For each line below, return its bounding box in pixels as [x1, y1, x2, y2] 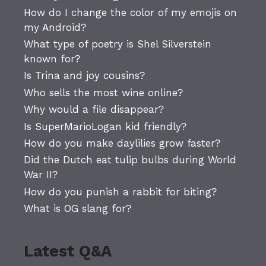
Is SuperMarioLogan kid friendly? [24, 120, 186, 132]
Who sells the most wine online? [24, 86, 183, 99]
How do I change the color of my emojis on [24, 6, 237, 18]
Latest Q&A [24, 242, 112, 261]
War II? [24, 169, 58, 181]
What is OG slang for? [24, 202, 131, 215]
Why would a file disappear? [24, 103, 164, 116]
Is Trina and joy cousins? [24, 69, 145, 82]
